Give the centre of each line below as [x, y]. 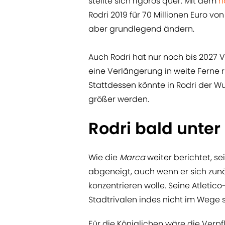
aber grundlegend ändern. [141, 29]
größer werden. [119, 99]
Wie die [104, 158]
